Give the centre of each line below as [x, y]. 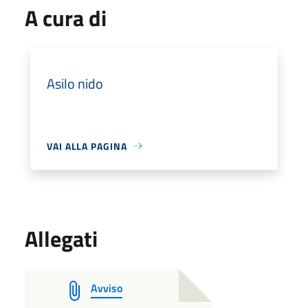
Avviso [107, 288]
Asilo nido [75, 83]
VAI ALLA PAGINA [87, 146]
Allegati [61, 238]
